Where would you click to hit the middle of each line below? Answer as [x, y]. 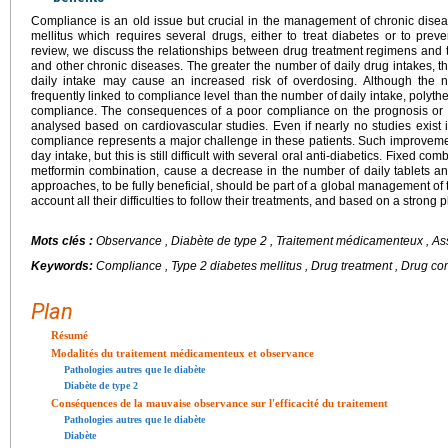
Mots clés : [63, 241]
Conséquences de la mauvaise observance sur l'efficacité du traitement [219, 403]
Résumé [69, 335]
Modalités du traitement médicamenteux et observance [182, 353]
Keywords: [63, 266]
